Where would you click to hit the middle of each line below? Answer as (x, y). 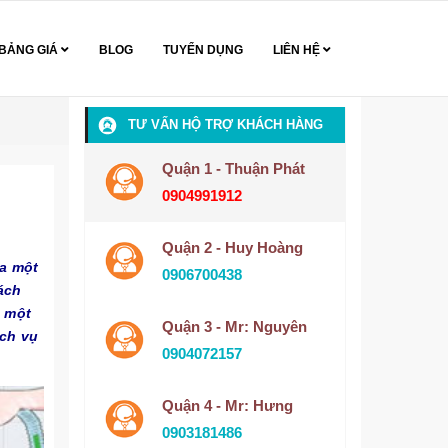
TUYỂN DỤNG (203, 50)
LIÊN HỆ (298, 50)
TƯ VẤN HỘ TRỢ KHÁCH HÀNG (225, 124)
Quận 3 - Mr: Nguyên (234, 326)
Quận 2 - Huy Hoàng (232, 247)
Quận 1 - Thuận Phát (233, 168)
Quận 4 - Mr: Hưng (227, 405)
